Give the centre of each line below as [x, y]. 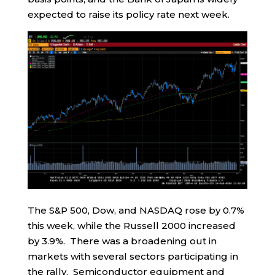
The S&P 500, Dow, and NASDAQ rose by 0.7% [136, 211]
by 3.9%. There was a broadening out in [122, 241]
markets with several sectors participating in [133, 257]
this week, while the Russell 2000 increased [131, 226]
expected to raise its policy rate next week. [128, 14]
